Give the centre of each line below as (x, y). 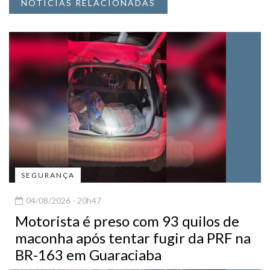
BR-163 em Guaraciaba (88, 254)
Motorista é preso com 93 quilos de (127, 221)
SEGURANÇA (48, 175)
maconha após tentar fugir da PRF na (133, 237)
